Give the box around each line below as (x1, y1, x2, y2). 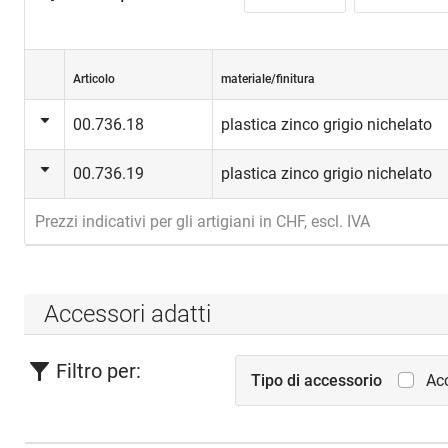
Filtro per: (56, 359, 141, 383)
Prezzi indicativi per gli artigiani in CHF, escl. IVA (35, 212, 370, 231)
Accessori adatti (44, 299, 211, 328)
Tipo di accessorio (251, 371, 383, 390)
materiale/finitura (221, 72, 315, 86)
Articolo (73, 72, 115, 86)
